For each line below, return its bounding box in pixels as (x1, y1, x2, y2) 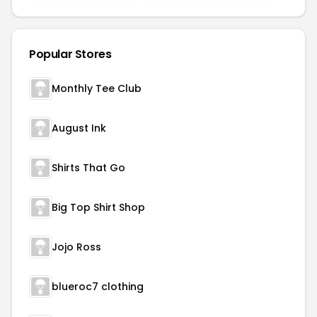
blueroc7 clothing (52, 279, 144, 294)
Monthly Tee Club (52, 81, 142, 96)
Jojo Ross (52, 240, 101, 254)
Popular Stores (29, 46, 112, 62)
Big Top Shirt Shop (52, 200, 145, 214)
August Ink (52, 121, 106, 135)
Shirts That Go (52, 161, 125, 175)
